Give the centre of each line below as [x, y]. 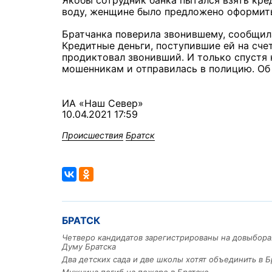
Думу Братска [89, 247]
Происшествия [93, 135]
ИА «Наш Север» [103, 104]
